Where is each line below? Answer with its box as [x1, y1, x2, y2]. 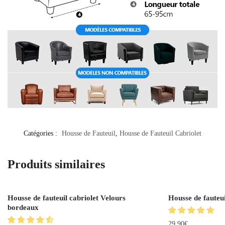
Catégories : [24, 129, 59, 137]
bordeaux [8, 203, 39, 211]
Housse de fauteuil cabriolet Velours [8, 193, 126, 202]
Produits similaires [8, 157, 105, 171]
